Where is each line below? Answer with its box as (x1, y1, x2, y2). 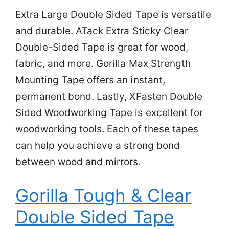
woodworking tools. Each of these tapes (15, 123, 198, 135)
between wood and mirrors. (15, 155, 141, 168)
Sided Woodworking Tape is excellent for (15, 106, 203, 119)
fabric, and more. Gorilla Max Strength (15, 57, 191, 70)
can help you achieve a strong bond (15, 139, 180, 151)
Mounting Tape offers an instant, (15, 74, 165, 86)
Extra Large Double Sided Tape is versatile (15, 8, 211, 20)
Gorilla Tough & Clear (15, 185, 192, 206)
